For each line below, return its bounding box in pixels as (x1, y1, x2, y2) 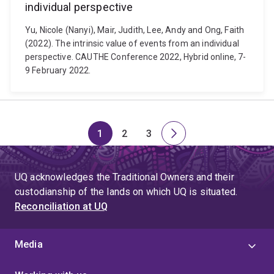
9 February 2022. (25, 65, 91, 75)
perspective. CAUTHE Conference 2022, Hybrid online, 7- (25, 52, 246, 62)
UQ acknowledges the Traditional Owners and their (15, 171, 234, 183)
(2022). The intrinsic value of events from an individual (25, 39, 239, 48)
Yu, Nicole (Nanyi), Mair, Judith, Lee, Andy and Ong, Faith (25, 25, 245, 35)
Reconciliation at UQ (15, 201, 108, 212)
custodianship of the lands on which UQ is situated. (15, 186, 238, 198)
